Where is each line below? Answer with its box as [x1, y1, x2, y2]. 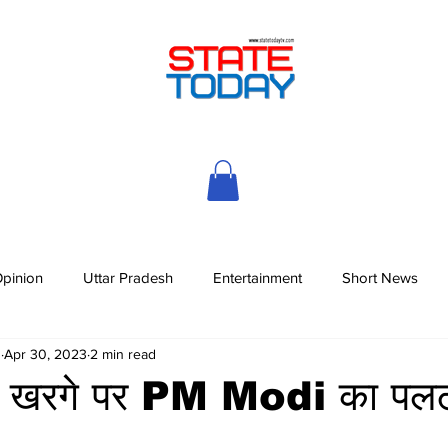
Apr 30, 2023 [4, 346, 87, 363]
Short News [342, 269, 418, 287]
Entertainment [213, 269, 302, 287]
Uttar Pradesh [83, 269, 173, 287]
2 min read [90, 346, 156, 363]
